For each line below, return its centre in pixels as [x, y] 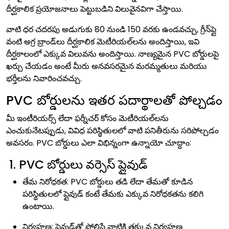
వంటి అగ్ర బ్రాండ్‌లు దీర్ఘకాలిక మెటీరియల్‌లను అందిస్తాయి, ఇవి [103, 42]
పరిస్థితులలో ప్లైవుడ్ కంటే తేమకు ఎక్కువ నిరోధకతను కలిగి [113, 194]
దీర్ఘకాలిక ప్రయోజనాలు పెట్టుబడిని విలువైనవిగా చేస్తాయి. [95, 9]
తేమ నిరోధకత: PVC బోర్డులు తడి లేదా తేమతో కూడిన [108, 182]
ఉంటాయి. [38, 206]
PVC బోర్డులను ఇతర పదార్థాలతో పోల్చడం [114, 100]
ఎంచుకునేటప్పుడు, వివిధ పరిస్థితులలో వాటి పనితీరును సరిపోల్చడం [112, 131]
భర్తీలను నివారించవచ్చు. [44, 78]
